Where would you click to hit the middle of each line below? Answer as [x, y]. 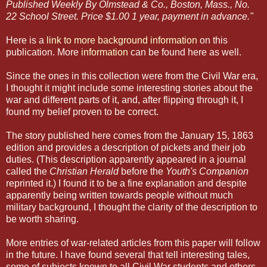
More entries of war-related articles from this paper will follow [133, 243]
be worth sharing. [42, 219]
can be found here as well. [185, 52]
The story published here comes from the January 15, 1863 [130, 136]
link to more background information [122, 41]
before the [143, 172]
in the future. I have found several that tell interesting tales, [128, 255]
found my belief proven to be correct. [82, 112]
